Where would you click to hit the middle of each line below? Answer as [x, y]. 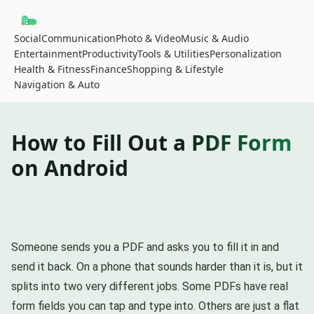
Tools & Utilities [173, 53]
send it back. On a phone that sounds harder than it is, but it [157, 266]
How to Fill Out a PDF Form [151, 142]
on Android [70, 168]
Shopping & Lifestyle [175, 69]
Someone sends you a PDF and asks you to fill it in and [145, 247]
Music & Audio [215, 38]
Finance [109, 69]
